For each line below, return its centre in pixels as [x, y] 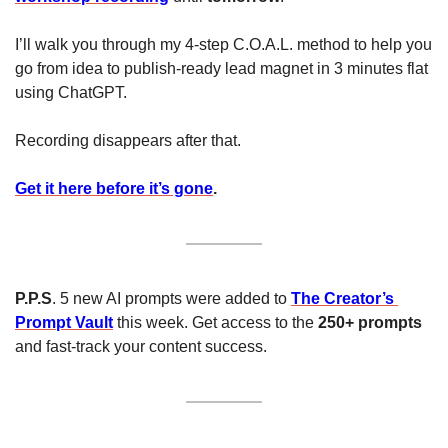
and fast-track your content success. [141, 346]
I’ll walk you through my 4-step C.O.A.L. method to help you [223, 44]
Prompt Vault [64, 322]
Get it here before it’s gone [114, 188]
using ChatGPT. [71, 92]
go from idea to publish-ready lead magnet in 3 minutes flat [221, 68]
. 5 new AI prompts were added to [171, 298]
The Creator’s [342, 298]
